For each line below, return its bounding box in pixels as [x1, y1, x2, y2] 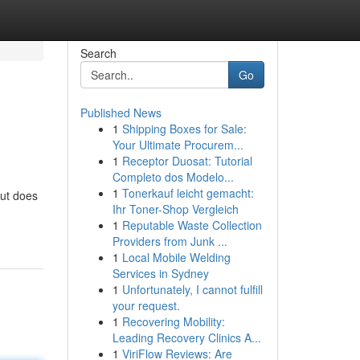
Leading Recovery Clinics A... [112, 329, 261, 346]
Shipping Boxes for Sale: [121, 121, 247, 137]
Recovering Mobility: [121, 313, 225, 329]
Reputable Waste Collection [121, 217, 262, 233]
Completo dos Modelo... [112, 169, 234, 185]
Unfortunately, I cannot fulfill [121, 281, 263, 297]
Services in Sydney [112, 265, 209, 281]
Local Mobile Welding [121, 249, 231, 265]
